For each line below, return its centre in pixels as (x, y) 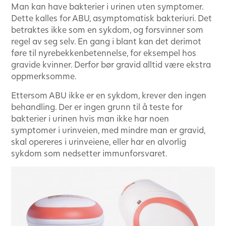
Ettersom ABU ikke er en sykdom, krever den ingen (109, 95)
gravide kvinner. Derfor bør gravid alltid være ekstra (111, 65)
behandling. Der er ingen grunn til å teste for (97, 107)
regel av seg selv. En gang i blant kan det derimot (106, 41)
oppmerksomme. (44, 76)
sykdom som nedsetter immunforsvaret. (89, 153)
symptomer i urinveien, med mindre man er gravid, (108, 130)
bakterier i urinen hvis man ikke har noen (90, 119)
